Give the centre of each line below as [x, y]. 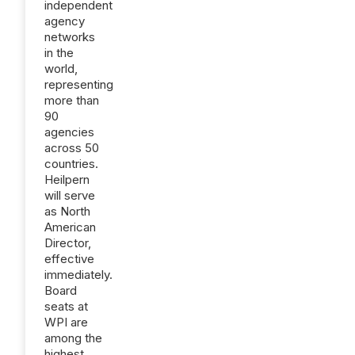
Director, [68, 243]
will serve [70, 195]
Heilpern [67, 179]
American [70, 227]
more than [72, 100]
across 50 [72, 148]
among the [73, 338]
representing [79, 84]
